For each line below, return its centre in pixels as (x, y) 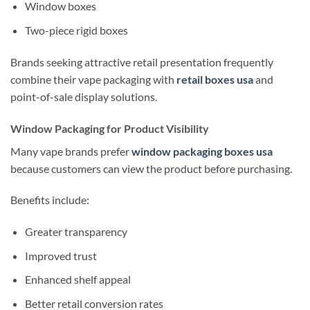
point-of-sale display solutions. (84, 96)
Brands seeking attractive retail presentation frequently (142, 62)
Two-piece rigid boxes (76, 30)
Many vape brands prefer (71, 151)
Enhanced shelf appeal (77, 280)
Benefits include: (50, 200)
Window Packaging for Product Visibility (110, 128)
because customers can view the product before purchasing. (151, 168)
